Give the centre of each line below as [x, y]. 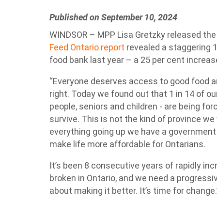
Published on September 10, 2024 [113, 17]
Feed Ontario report [87, 47]
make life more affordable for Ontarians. [127, 144]
